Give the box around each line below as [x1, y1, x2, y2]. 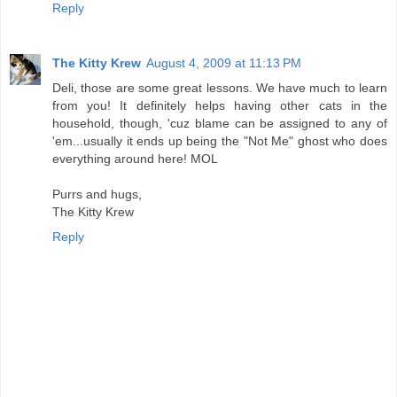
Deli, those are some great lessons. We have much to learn [52, 80, 387, 95]
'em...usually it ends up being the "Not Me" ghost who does [52, 133, 387, 148]
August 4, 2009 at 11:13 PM [146, 55, 301, 70]
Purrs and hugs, [52, 186, 142, 201]
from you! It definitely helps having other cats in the [52, 97, 387, 113]
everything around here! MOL [52, 151, 218, 166]
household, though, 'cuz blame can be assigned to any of [52, 115, 387, 130]
